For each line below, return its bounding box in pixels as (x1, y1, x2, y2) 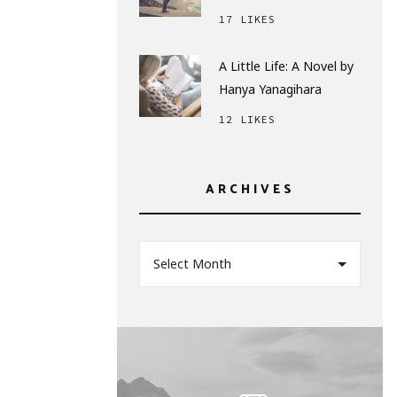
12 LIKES (219, 113, 276, 126)
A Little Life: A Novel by (219, 58, 354, 74)
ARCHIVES (205, 180, 295, 200)
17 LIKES (219, 12, 276, 26)
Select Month (153, 255, 231, 272)
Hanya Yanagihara (219, 81, 322, 97)
